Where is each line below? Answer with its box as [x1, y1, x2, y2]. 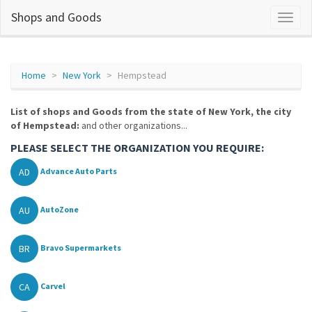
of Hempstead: [10, 119, 79, 132]
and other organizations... [79, 119, 187, 132]
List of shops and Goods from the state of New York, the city [10, 105, 291, 118]
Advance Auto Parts [40, 166, 117, 177]
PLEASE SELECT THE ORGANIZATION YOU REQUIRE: [10, 141, 264, 155]
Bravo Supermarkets [40, 242, 121, 253]
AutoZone [40, 204, 79, 215]
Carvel [40, 281, 65, 292]
